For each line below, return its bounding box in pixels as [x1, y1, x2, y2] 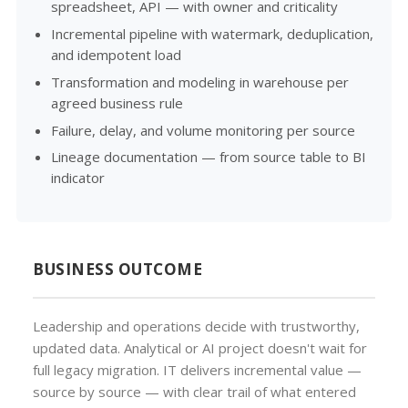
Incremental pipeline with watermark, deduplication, [51, 25, 374, 44]
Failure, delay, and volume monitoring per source [51, 120, 356, 139]
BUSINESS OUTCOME [33, 259, 203, 280]
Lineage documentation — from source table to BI [51, 148, 367, 167]
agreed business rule [51, 93, 184, 112]
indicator [51, 168, 106, 188]
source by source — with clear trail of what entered [33, 382, 356, 402]
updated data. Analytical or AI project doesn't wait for [33, 339, 367, 358]
